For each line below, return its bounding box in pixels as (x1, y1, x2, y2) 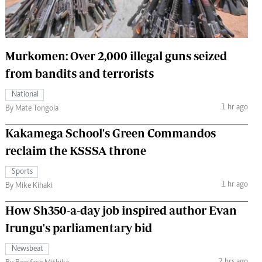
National (12, 90, 39, 99)
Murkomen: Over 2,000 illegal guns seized (5, 49, 227, 63)
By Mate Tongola (5, 104, 58, 113)
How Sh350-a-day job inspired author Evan (5, 203, 237, 217)
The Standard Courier (92, 8, 163, 18)
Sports (12, 167, 33, 176)
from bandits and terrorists (5, 66, 154, 80)
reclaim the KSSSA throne (5, 143, 146, 157)
